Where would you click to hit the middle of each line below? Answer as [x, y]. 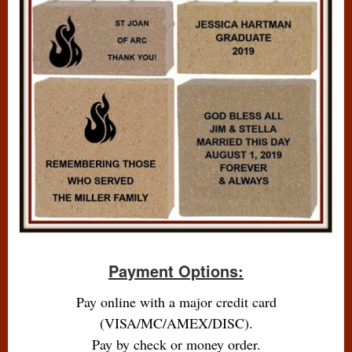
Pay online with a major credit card [176, 302]
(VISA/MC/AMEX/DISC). [176, 323]
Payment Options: [176, 271]
